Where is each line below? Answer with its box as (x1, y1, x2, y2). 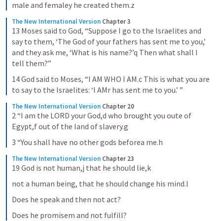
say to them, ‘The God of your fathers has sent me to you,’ (12, 37, 206, 46)
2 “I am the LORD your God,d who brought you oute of (12, 110, 191, 120)
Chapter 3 (102, 17, 131, 26)
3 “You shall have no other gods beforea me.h (12, 137, 163, 147)
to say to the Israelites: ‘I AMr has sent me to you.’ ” (12, 85, 183, 95)
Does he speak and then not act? (12, 194, 121, 204)
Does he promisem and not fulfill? (12, 210, 127, 220)
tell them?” (12, 58, 51, 68)
